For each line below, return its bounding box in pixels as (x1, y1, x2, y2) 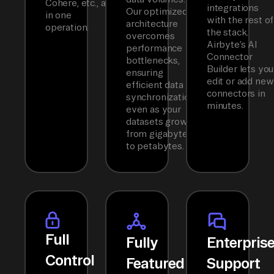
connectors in (207, 88, 265, 99)
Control (45, 252, 95, 268)
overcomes (126, 31, 175, 42)
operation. (45, 22, 89, 33)
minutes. (207, 100, 243, 111)
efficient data (126, 80, 183, 91)
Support (207, 255, 261, 272)
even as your (126, 104, 181, 115)
